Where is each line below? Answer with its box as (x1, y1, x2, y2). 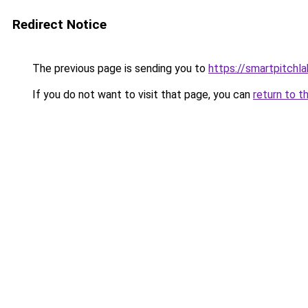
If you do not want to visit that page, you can (30, 88, 253, 101)
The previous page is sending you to (30, 62, 208, 75)
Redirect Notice (12, 16, 107, 32)
